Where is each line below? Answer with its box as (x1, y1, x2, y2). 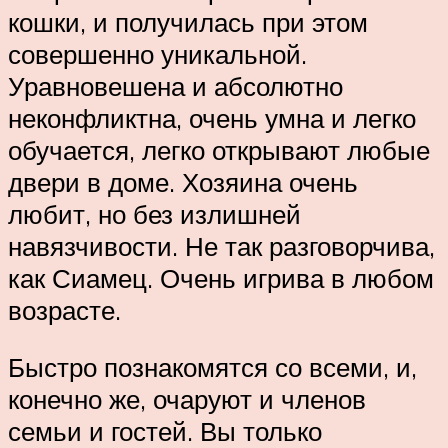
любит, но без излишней (8, 197, 301, 230)
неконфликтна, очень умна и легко (8, 101, 416, 134)
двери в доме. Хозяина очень (8, 165, 358, 198)
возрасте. (8, 293, 121, 326)
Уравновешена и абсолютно (8, 69, 343, 102)
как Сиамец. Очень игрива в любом (8, 261, 434, 294)
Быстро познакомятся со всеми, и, (8, 351, 417, 384)
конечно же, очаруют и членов (8, 383, 366, 416)
